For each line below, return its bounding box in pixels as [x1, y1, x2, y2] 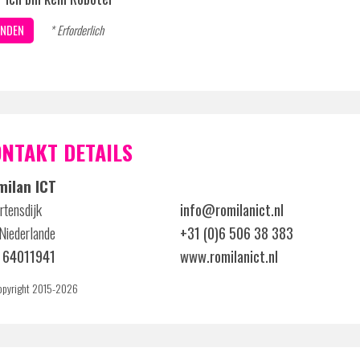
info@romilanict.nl [180, 198, 284, 220]
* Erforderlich [50, 21, 104, 39]
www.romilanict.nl [180, 245, 278, 267]
